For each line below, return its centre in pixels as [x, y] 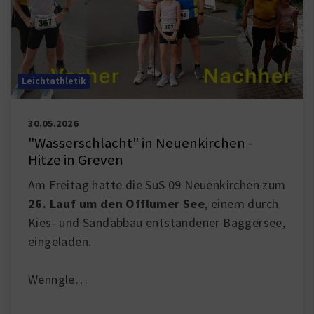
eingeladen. [60, 242]
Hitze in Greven [76, 160]
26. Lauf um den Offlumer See [117, 204]
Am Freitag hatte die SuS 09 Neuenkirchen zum [157, 185]
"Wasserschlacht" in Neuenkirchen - [141, 143]
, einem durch [242, 204]
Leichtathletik [54, 81]
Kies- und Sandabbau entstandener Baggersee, [157, 223]
